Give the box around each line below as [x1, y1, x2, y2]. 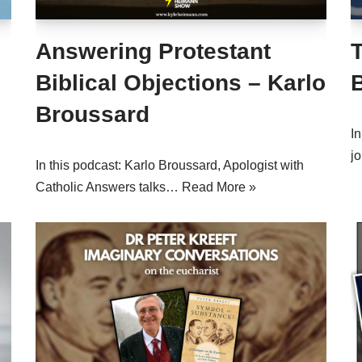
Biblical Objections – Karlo [36, 70, 326, 95]
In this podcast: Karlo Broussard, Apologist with [36, 158, 304, 172]
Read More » [182, 180, 256, 194]
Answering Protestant [36, 39, 271, 64]
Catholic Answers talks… [36, 180, 182, 194]
